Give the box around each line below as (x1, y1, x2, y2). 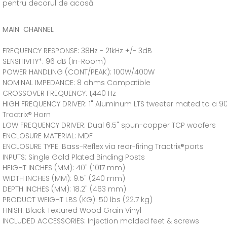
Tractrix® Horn (3, 109, 51, 120)
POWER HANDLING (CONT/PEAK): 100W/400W (3, 67, 155, 77)
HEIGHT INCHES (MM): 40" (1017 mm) (3, 163, 125, 173)
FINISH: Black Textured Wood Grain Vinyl (3, 205, 141, 215)
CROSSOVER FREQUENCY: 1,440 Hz (3, 88, 116, 98)
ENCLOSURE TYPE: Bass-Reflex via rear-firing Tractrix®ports (3, 141, 204, 152)
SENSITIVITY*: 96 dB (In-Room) (3, 56, 106, 66)
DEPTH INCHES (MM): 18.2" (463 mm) (3, 184, 126, 194)
